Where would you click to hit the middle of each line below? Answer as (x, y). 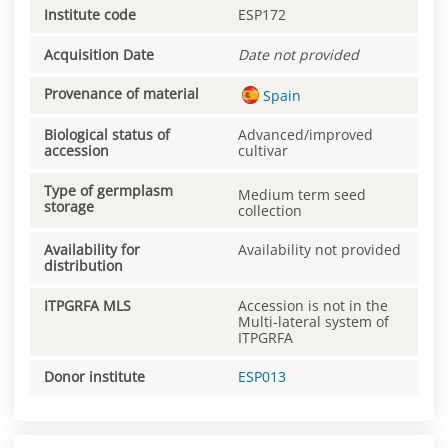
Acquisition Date (99, 54)
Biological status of (107, 135)
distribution (83, 266)
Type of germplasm (108, 191)
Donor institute (94, 377)
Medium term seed (302, 194)
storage (69, 207)
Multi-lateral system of (313, 321)
